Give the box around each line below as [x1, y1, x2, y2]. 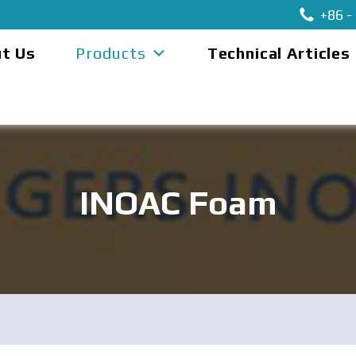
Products [75, 44, 146, 62]
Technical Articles [207, 44, 350, 62]
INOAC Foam [79, 184, 277, 222]
